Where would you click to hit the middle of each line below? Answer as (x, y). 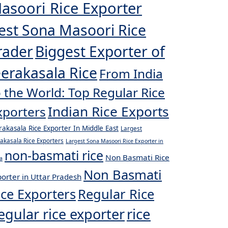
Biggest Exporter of (100, 51)
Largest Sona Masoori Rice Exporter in (115, 141)
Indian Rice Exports (108, 111)
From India (131, 74)
